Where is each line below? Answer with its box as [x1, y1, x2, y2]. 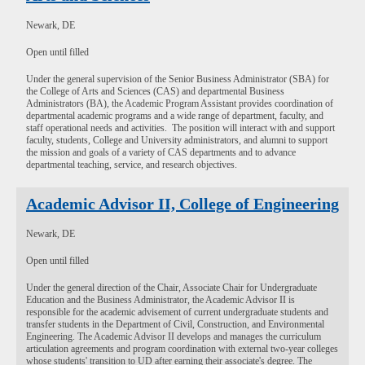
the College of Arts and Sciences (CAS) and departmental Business [26, 86, 284, 97]
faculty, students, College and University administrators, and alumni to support [26, 134, 328, 146]
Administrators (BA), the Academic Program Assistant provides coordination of [26, 98, 333, 109]
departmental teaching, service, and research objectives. [26, 159, 237, 170]
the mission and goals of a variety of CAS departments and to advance [26, 147, 296, 158]
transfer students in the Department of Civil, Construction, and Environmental [26, 319, 324, 330]
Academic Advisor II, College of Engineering [26, 195, 339, 213]
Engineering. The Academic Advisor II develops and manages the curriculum [26, 331, 321, 342]
